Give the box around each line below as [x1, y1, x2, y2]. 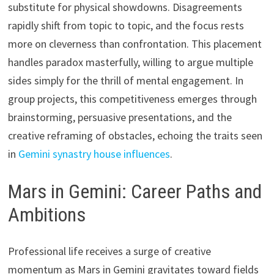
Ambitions [7, 202, 86, 226]
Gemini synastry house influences [18, 146, 170, 161]
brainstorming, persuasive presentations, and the [7, 109, 232, 124]
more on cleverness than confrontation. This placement [7, 36, 262, 51]
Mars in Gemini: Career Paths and [7, 179, 262, 203]
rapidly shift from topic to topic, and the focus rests [7, 18, 244, 32]
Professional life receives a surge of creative [7, 244, 211, 259]
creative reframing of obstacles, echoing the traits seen [7, 128, 262, 143]
